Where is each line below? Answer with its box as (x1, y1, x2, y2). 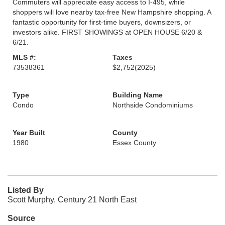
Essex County (113, 139, 156, 147)
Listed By (8, 186, 44, 194)
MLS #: (13, 53, 36, 61)
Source (8, 214, 35, 222)
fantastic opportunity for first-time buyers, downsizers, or (13, 18, 191, 26)
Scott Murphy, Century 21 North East (8, 195, 137, 204)
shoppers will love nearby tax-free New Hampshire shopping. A (13, 8, 211, 16)
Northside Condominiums (113, 101, 193, 109)
